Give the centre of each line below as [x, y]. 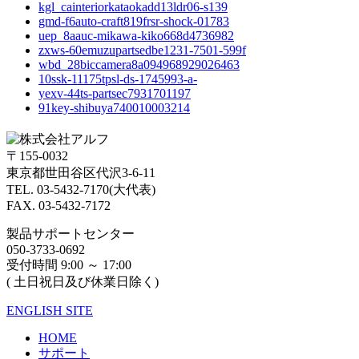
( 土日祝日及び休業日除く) [83, 282]
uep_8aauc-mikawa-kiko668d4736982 [136, 36]
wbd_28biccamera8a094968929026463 [139, 65]
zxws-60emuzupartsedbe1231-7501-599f [142, 50]
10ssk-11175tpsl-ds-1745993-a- [118, 79]
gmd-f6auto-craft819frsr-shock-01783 [134, 22]
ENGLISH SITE [50, 311]
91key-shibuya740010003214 [114, 108]
